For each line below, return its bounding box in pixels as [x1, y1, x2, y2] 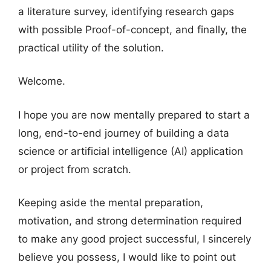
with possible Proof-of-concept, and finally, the [18, 23, 247, 36]
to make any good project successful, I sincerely [18, 233, 251, 246]
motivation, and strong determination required [18, 215, 242, 227]
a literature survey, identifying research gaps [18, 5, 234, 18]
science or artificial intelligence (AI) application [18, 145, 243, 157]
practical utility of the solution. [18, 41, 164, 54]
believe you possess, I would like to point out [18, 251, 236, 264]
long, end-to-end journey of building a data [18, 126, 229, 139]
